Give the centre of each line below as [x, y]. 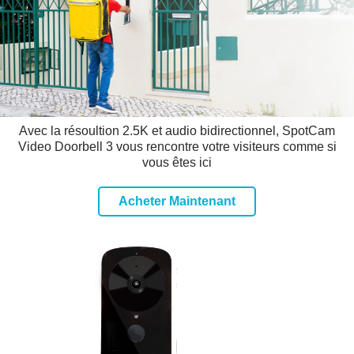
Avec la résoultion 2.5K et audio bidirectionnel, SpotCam [177, 130]
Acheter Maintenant [177, 201]
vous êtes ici [177, 162]
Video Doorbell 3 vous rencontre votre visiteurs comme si [177, 146]
